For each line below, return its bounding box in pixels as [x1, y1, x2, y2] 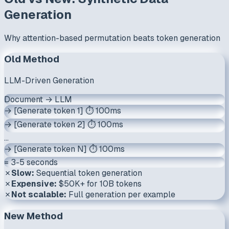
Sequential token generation [34, 167, 142, 178]
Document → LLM [4, 94, 72, 105]
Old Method [4, 53, 59, 66]
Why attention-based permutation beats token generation [4, 32, 220, 43]
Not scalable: [11, 189, 66, 200]
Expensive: [11, 178, 57, 189]
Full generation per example [66, 189, 175, 200]
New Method [4, 209, 63, 222]
